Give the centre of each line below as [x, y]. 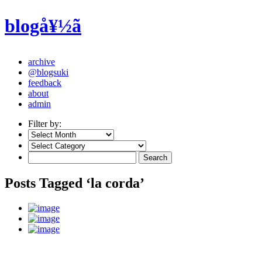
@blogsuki [48, 72]
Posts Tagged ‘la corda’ [75, 183]
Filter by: [45, 123]
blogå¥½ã [43, 26]
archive [42, 61]
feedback [45, 82]
